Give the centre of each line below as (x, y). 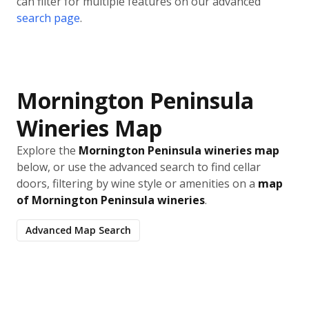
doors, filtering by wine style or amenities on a (137, 183)
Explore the (48, 150)
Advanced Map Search (78, 230)
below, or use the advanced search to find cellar (139, 167)
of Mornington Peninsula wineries (111, 200)
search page (48, 18)
